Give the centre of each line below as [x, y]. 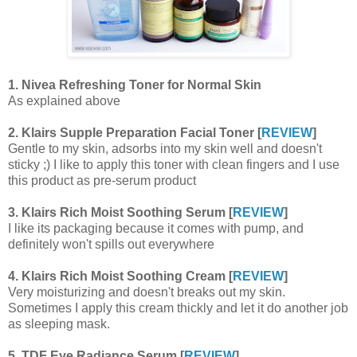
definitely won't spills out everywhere [111, 245]
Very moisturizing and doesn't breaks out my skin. [147, 292]
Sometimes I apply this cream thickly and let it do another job [178, 308]
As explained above [64, 101]
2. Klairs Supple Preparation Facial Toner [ [135, 133]
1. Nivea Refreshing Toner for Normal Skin [135, 85]
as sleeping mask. [59, 324]
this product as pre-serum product [102, 181]
